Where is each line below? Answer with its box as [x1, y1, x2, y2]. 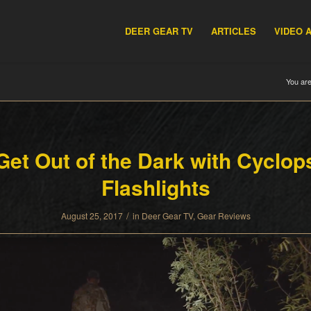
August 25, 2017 [60, 210, 123, 221]
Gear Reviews [196, 210, 251, 221]
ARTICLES [211, 24, 256, 37]
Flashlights [101, 172, 210, 202]
